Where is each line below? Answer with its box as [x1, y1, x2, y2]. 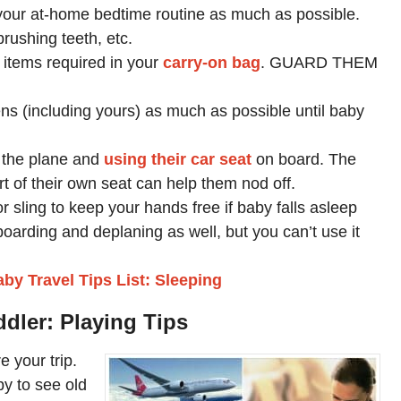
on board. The [252, 150, 356, 169]
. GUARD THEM [260, 54, 378, 73]
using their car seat [104, 150, 252, 169]
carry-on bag [163, 54, 260, 73]
